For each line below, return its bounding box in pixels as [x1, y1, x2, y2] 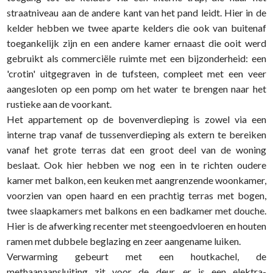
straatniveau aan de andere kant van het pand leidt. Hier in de [7, 7, 266, 18]
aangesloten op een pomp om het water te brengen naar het [7, 83, 266, 94]
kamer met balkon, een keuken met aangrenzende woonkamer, [7, 174, 266, 186]
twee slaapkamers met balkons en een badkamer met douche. [7, 205, 266, 216]
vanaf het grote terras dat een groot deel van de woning [7, 144, 266, 155]
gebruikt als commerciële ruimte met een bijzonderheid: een [7, 52, 266, 64]
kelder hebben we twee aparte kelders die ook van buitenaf [7, 22, 266, 34]
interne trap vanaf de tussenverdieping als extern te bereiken [7, 129, 266, 140]
